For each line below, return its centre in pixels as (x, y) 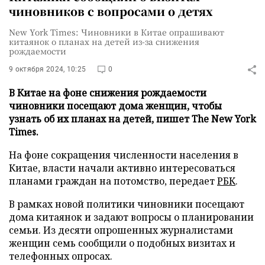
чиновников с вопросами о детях (111, 11)
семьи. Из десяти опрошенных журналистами (121, 230)
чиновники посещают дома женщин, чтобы (115, 106)
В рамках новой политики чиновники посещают (127, 204)
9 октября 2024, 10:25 (48, 69)
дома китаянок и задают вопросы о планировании (131, 217)
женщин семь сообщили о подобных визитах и (122, 243)
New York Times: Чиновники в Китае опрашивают (117, 32)
